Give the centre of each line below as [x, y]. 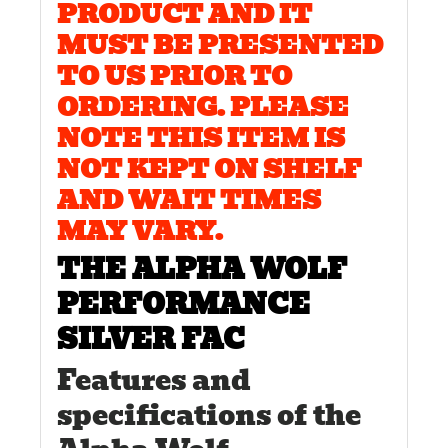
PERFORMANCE [183, 304]
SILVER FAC [151, 339]
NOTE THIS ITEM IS [201, 138]
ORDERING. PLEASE [203, 107]
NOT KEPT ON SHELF [209, 169]
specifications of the [209, 414]
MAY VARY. [140, 231]
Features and [154, 379]
